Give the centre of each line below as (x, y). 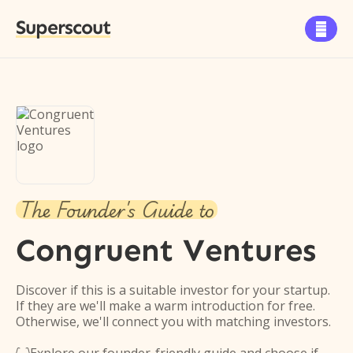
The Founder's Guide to (117, 210)
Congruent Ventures (166, 250)
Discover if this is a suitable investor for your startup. (173, 290)
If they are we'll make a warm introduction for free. (165, 306)
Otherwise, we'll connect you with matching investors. (173, 321)
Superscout (63, 28)
